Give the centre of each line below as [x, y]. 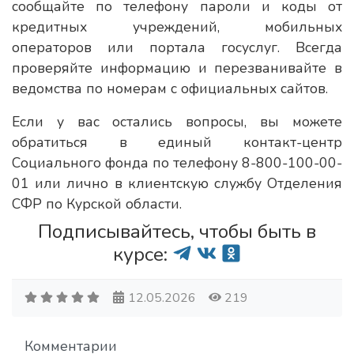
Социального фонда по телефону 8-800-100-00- [177, 163]
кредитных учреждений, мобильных [177, 27]
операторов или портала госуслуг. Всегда [177, 47]
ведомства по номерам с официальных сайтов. [170, 88]
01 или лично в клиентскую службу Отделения [177, 183]
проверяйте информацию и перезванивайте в [177, 68]
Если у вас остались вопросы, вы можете [177, 122]
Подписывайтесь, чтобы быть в [177, 232]
